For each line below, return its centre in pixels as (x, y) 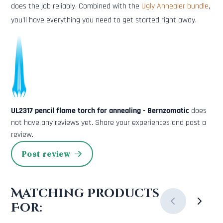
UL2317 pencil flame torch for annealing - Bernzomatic (100, 111)
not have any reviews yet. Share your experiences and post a (109, 123)
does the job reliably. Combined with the (76, 6)
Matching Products (85, 194)
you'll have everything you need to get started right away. (104, 20)
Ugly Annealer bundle (175, 6)
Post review (46, 154)
